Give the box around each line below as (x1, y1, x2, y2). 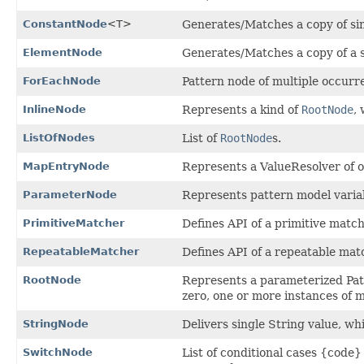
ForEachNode (23, 74, 101, 87)
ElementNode (23, 45, 102, 58)
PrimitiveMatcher (23, 216, 124, 229)
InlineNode (23, 102, 86, 115)
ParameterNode (23, 188, 117, 201)
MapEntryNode (23, 159, 110, 172)
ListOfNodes (23, 131, 95, 144)
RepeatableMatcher (23, 245, 139, 258)
